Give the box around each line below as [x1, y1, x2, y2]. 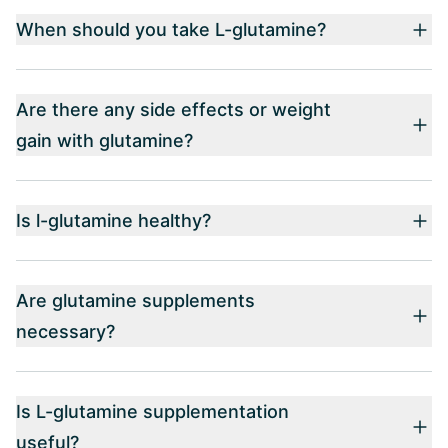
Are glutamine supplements [16, 290, 255, 311]
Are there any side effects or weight [16, 99, 331, 120]
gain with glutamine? [16, 130, 193, 151]
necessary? [16, 321, 115, 342]
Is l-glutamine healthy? [16, 210, 211, 231]
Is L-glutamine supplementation [16, 401, 289, 422]
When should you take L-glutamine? [16, 19, 326, 40]
